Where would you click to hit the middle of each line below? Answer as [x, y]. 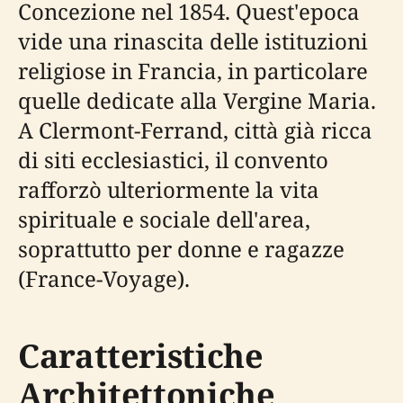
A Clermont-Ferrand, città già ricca [195, 130]
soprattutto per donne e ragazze [181, 248]
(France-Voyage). [104, 278]
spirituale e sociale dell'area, [164, 219]
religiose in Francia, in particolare [193, 70]
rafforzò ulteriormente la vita [169, 189]
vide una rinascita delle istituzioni [193, 40]
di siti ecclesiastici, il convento [173, 159]
